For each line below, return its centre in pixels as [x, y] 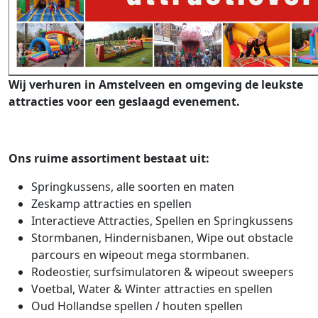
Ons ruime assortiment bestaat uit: [109, 159]
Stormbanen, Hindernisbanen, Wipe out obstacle [162, 238]
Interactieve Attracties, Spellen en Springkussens [164, 221]
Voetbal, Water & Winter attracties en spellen [152, 289]
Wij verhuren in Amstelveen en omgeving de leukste [156, 85]
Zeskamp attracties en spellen [111, 204]
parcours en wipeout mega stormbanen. [140, 255]
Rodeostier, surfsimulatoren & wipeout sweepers [163, 272]
